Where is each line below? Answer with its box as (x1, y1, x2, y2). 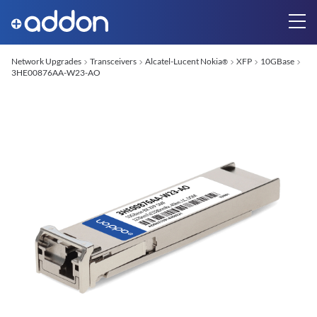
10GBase (260, 56, 294, 67)
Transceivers (90, 56, 137, 67)
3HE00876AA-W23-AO (11, 67, 100, 78)
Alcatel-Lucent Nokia (145, 56, 222, 67)
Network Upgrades (11, 56, 81, 67)
